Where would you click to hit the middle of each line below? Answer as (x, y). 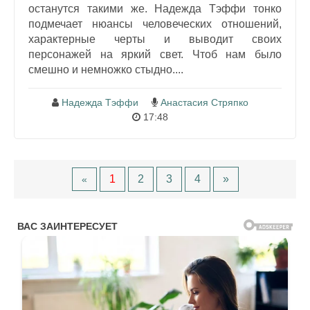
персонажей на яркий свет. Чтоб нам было (155, 54)
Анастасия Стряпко (204, 102)
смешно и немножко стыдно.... (106, 69)
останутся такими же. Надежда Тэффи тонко (155, 8)
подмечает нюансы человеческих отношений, (155, 24)
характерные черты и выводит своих (155, 39)
